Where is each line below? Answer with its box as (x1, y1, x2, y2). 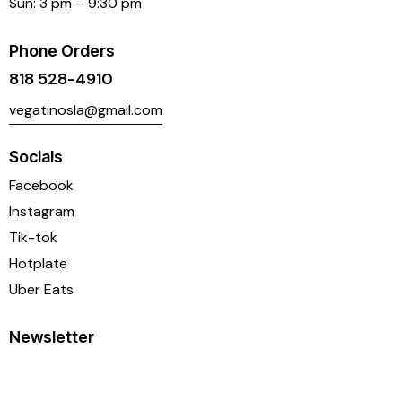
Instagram (9, 202, 74, 222)
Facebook (9, 176, 74, 196)
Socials (9, 147, 63, 167)
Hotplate (9, 254, 67, 274)
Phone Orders (9, 40, 115, 60)
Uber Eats (9, 280, 74, 300)
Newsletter (9, 327, 94, 346)
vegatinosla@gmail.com (9, 100, 162, 119)
